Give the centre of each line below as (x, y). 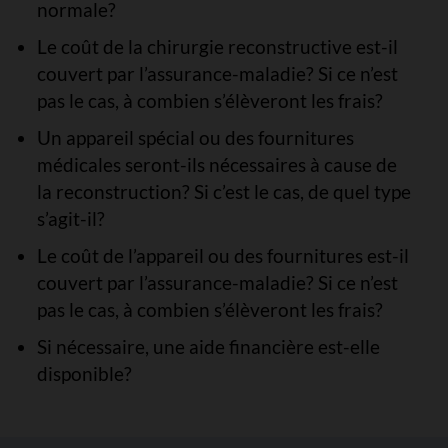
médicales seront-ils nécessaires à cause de (216, 164)
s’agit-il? (70, 218)
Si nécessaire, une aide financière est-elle (208, 346)
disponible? (84, 373)
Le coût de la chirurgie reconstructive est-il (217, 46)
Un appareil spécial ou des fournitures (195, 137)
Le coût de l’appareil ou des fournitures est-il (222, 255)
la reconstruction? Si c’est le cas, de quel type (223, 191)
